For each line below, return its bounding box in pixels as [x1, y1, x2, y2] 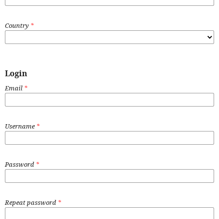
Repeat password [5, 197, 58, 207]
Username [5, 121, 36, 131]
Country [5, 21, 30, 30]
